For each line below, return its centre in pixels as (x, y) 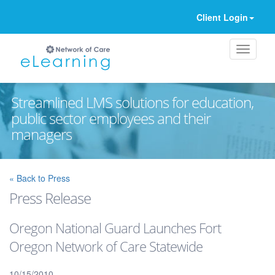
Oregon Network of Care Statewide (106, 246)
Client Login (222, 17)
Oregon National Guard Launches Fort (115, 227)
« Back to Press (40, 178)
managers (41, 134)
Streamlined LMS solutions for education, (132, 102)
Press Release (50, 198)
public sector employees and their (110, 118)
